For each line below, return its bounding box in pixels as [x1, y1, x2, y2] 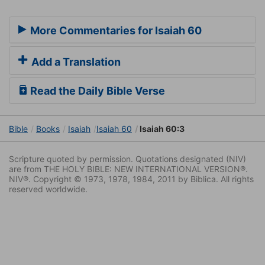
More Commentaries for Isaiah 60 [28, 24, 202, 37]
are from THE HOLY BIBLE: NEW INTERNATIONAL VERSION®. [9, 164, 248, 174]
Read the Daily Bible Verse [28, 85, 165, 98]
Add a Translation [29, 56, 121, 69]
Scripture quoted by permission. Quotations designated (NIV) [9, 154, 246, 164]
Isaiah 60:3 [138, 124, 185, 134]
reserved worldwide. [9, 184, 88, 195]
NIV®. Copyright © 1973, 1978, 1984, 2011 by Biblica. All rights [9, 174, 254, 185]
